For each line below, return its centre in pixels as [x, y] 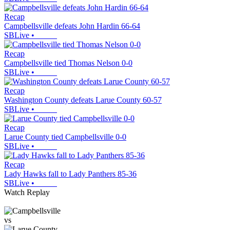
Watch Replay [27, 192]
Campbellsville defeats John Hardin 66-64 [72, 26]
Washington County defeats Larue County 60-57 [83, 100]
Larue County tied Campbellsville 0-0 [65, 137]
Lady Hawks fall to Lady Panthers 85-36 [70, 174]
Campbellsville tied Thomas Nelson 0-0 [68, 63]
